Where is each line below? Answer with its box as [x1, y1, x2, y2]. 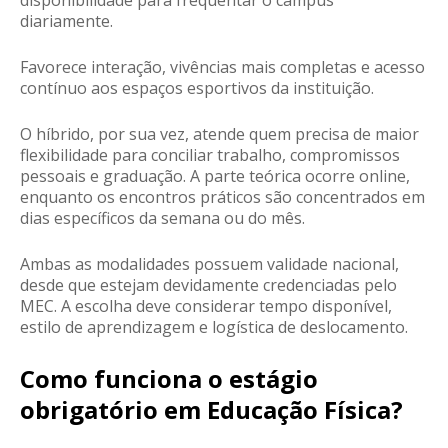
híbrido [36, 123, 90, 146]
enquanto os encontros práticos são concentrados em [20, 186, 425, 209]
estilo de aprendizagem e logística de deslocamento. [20, 316, 408, 339]
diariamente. [20, 10, 117, 33]
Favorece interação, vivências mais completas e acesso [20, 56, 425, 79]
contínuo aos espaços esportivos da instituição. [20, 77, 374, 100]
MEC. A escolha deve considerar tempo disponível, [20, 295, 392, 318]
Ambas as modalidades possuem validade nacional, [20, 253, 399, 276]
